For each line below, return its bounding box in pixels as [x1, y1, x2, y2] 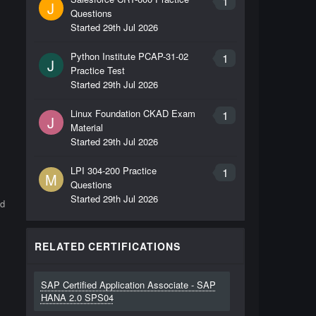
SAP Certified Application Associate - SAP [40, 278, 216, 291]
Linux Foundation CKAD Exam [70, 107, 195, 120]
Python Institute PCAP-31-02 [70, 49, 188, 63]
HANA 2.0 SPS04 [40, 291, 114, 304]
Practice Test [70, 63, 125, 77]
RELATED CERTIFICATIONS [34, 239, 181, 253]
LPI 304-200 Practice [70, 164, 157, 177]
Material [70, 121, 103, 134]
